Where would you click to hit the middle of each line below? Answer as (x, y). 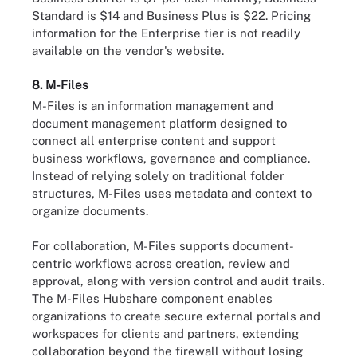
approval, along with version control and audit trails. (178, 281)
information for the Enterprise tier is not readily (166, 33)
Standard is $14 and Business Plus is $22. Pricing (171, 16)
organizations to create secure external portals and (176, 316)
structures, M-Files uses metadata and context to (172, 193)
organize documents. (90, 210)
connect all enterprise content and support (154, 140)
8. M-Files (60, 84)
